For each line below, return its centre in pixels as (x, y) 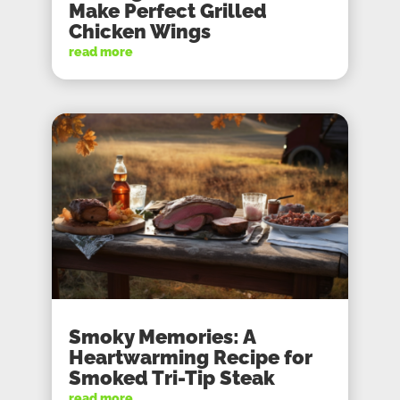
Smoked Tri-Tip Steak (172, 377)
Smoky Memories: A (162, 336)
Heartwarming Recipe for (191, 357)
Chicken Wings (140, 31)
